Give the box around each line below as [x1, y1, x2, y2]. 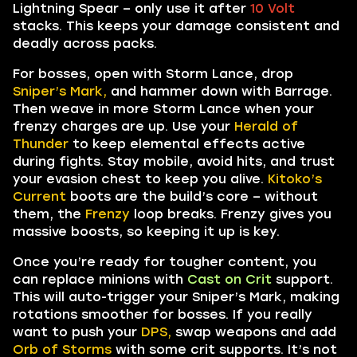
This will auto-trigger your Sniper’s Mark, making [13, 288, 339, 304]
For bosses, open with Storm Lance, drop [13, 65, 293, 81]
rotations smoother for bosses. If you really [13, 306, 312, 322]
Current [13, 188, 66, 204]
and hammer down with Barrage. [107, 83, 332, 99]
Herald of [234, 118, 298, 134]
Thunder [13, 135, 69, 151]
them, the [13, 206, 85, 222]
